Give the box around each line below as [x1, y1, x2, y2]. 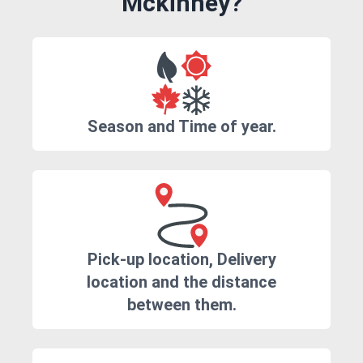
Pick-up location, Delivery [87, 250, 276, 270]
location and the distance [87, 272, 276, 293]
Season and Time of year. [87, 117, 276, 137]
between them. [126, 295, 237, 315]
